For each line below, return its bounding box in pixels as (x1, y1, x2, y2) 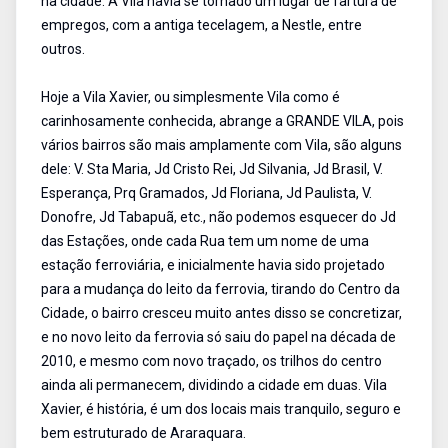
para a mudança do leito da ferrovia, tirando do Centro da (41, 281, 400, 297)
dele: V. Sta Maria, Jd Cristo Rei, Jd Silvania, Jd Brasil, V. (41, 161, 383, 177)
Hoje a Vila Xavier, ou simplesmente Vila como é (41, 89, 340, 105)
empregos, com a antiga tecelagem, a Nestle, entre (41, 17, 362, 33)
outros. (41, 41, 85, 57)
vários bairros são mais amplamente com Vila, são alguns (41, 137, 402, 153)
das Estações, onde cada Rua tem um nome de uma (41, 233, 369, 249)
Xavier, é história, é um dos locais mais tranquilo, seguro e (41, 401, 401, 417)
